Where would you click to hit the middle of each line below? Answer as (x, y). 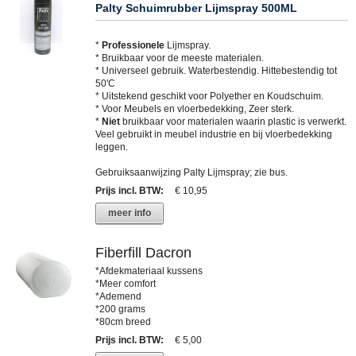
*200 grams (120, 309)
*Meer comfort (126, 283)
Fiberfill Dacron (143, 252)
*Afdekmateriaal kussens (149, 271)
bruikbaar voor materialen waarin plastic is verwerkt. (233, 121)
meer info (130, 213)
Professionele (133, 45)
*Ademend (118, 296)
